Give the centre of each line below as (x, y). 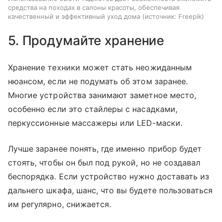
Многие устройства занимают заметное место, (102, 95)
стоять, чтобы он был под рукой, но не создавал (104, 163)
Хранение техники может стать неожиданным (100, 68)
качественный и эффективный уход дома (74, 17)
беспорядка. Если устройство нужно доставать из (109, 177)
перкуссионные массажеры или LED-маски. (95, 123)
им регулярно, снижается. (60, 204)
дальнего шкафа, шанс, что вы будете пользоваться (111, 191)
